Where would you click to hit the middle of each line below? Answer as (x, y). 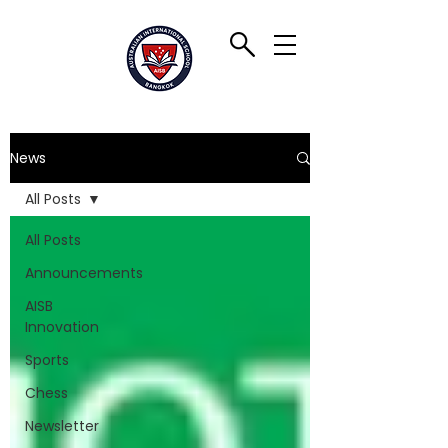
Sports (47, 360)
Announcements (84, 273)
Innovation (62, 327)
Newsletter (62, 426)
